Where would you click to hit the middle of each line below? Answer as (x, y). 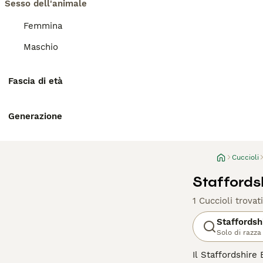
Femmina (43, 26)
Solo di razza (239, 232)
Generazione (35, 116)
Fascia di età (36, 81)
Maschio (41, 47)
